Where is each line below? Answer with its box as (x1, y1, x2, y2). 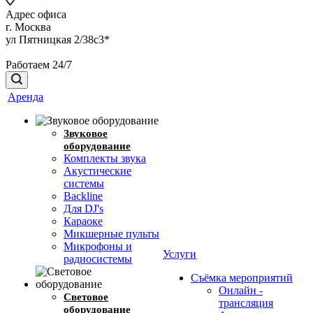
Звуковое (64, 128, 108, 139)
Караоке (64, 215, 103, 227)
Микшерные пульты (64, 228, 159, 240)
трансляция (219, 297, 273, 309)
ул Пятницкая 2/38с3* (6, 34, 110, 45)
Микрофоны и (64, 240, 132, 252)
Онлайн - (219, 284, 263, 296)
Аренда (8, 91, 43, 103)
